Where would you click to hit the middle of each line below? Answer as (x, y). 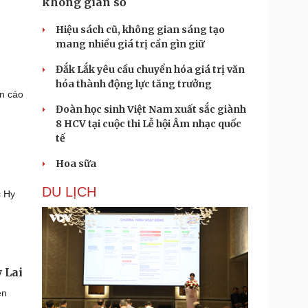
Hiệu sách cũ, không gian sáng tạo (140, 30)
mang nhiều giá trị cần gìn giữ (130, 44)
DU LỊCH (69, 192)
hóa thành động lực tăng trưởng (134, 84)
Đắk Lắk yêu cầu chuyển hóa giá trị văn (150, 69)
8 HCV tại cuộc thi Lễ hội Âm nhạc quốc (148, 124)
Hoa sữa (76, 164)
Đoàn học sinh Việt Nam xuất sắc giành (151, 109)
